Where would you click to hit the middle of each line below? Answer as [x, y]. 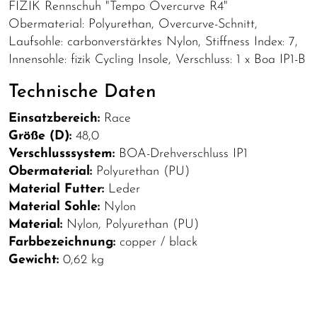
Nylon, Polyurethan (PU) [131, 224]
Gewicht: [34, 260]
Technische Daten [82, 92]
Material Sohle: [54, 207]
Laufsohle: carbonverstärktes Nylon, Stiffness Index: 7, [153, 42]
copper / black [156, 242]
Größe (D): [40, 136]
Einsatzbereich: [54, 118]
